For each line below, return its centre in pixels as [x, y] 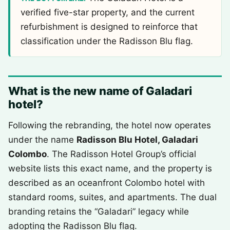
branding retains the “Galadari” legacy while [99, 212]
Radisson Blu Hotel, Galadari [137, 140]
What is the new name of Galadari [100, 91]
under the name [42, 140]
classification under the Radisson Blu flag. [107, 41]
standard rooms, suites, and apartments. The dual [112, 197]
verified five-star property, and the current [108, 12]
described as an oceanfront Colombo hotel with [107, 183]
